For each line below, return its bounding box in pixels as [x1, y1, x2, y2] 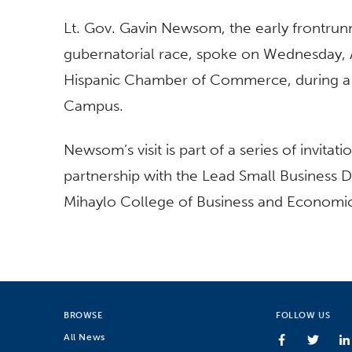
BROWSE [64, 310, 103, 321]
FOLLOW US [276, 310, 331, 321]
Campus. [64, 97, 127, 115]
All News [64, 330, 105, 343]
